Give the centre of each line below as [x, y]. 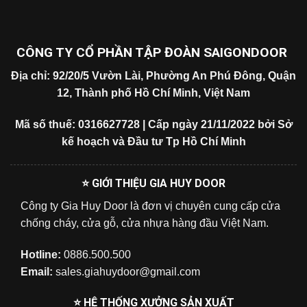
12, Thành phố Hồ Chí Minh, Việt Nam [153, 93]
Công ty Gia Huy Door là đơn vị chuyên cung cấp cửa [150, 206]
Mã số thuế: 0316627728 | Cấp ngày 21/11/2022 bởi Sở [153, 125]
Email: [37, 271]
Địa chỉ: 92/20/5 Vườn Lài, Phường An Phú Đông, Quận [153, 76]
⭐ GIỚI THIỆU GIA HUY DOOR [153, 183]
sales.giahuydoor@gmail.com [128, 271]
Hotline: [41, 254]
